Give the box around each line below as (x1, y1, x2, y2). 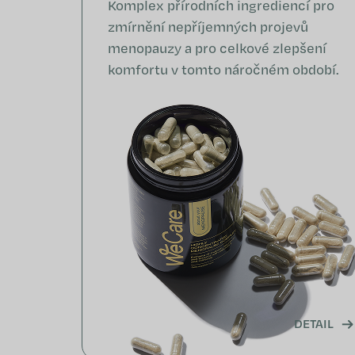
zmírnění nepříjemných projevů (108, 17, 308, 36)
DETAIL (293, 315, 334, 332)
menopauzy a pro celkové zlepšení (108, 39, 326, 58)
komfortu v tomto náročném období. (108, 60, 339, 79)
